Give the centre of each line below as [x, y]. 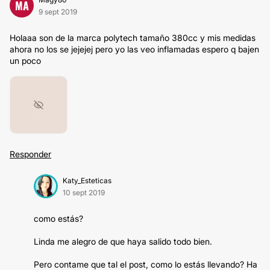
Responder [30, 154]
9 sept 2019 [58, 12]
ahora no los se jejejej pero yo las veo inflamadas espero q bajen [134, 49]
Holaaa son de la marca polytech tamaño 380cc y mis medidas [133, 38]
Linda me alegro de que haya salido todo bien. [123, 241]
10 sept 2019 [84, 193]
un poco [25, 61]
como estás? [58, 218]
